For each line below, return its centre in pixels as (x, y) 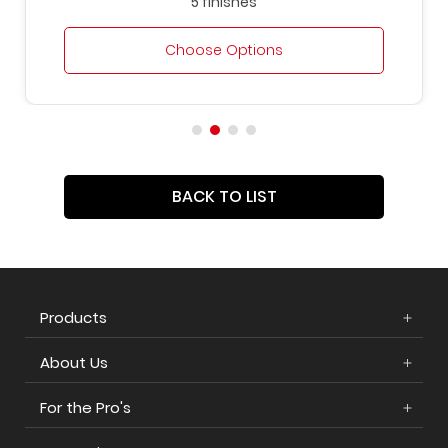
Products (73, 318)
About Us (74, 363)
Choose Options (224, 50)
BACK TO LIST (224, 197)
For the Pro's (85, 408)
